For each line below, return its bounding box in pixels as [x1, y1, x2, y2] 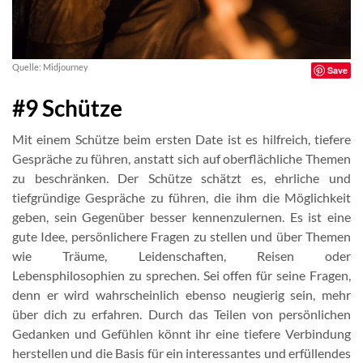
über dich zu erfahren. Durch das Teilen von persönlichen [12, 306, 351, 322]
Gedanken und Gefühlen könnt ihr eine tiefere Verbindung [12, 326, 351, 341]
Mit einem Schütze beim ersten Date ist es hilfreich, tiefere [12, 131, 351, 147]
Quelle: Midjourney [12, 62, 88, 72]
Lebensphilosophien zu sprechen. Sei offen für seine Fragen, [12, 267, 351, 283]
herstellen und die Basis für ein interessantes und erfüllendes [12, 345, 351, 361]
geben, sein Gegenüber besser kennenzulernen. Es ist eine [12, 209, 351, 224]
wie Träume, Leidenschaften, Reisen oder [12, 248, 351, 263]
